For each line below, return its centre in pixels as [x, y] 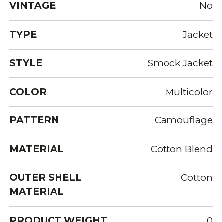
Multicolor [189, 92]
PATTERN [34, 120]
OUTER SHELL [46, 178]
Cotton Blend [181, 149]
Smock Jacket [180, 63]
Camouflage [183, 120]
